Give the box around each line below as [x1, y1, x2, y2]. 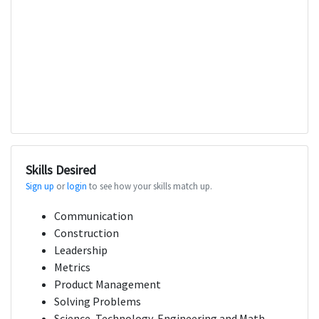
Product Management [54, 277, 161, 292]
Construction [54, 226, 119, 241]
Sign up [26, 180, 54, 192]
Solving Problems [54, 294, 141, 309]
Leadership [54, 243, 108, 258]
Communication [54, 209, 133, 224]
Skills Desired [26, 162, 96, 179]
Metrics [54, 260, 90, 275]
